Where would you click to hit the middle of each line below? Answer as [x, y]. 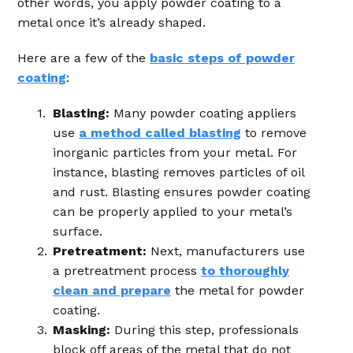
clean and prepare [112, 290]
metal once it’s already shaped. [111, 22]
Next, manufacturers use [228, 251]
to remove [274, 133]
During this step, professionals [206, 330]
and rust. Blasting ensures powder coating [182, 192]
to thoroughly [245, 271]
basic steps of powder [222, 58]
